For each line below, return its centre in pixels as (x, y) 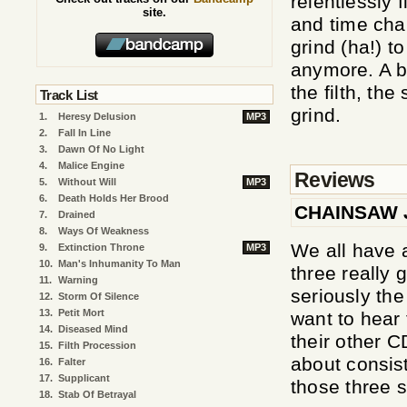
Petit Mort (81, 313)
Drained (77, 214)
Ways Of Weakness (104, 231)
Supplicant (84, 378)
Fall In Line (84, 133)
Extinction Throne (101, 247)
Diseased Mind (93, 329)
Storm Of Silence (99, 296)
